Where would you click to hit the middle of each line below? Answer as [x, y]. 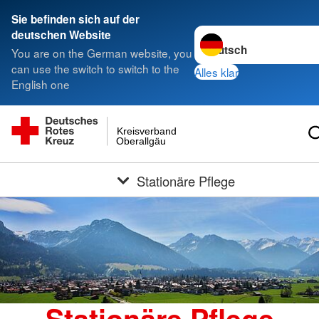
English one [41, 84]
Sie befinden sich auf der [75, 19]
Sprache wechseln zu [247, 33]
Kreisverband [146, 131]
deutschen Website [61, 35]
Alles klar [217, 72]
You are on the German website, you [102, 53]
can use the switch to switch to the [95, 69]
